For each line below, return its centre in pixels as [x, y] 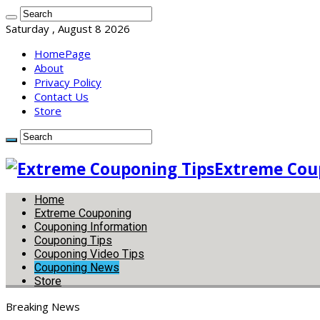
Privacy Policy [68, 82]
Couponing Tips [73, 241]
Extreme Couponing [83, 214]
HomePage [62, 54]
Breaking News [43, 307]
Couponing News [77, 268]
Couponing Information [91, 227]
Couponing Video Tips [89, 254]
